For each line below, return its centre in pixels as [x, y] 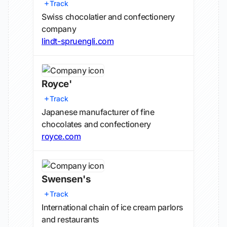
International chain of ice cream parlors [113, 207]
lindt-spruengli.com [78, 41]
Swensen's [66, 179]
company [59, 29]
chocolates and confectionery [96, 124]
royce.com [61, 136]
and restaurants [70, 219]
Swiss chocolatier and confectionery [108, 17]
